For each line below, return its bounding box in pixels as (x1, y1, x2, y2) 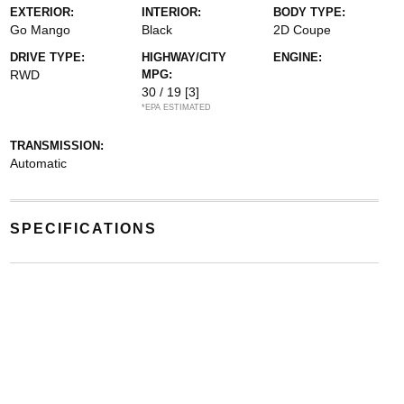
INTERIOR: (141, 5, 201, 19)
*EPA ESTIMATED (141, 102, 211, 112)
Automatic (9, 155, 67, 170)
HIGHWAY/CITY (141, 50, 226, 64)
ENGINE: (273, 50, 323, 64)
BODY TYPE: (273, 5, 346, 19)
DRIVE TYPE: (9, 50, 85, 64)
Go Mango (9, 22, 70, 37)
